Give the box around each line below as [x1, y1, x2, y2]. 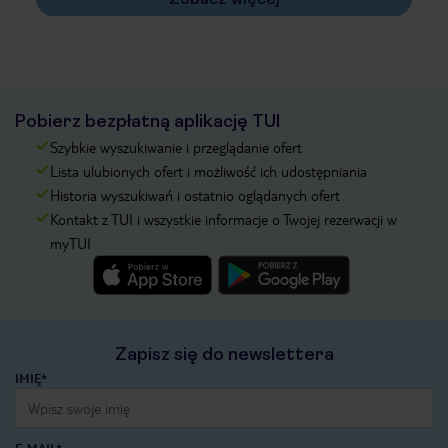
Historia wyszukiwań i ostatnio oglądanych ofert [50, 186, 340, 204]
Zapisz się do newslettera [114, 344, 334, 364]
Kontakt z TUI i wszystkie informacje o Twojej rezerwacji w [50, 210, 397, 228]
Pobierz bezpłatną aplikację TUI [15, 111, 280, 131]
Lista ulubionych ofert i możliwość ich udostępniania [50, 162, 367, 180]
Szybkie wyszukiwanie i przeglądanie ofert [50, 138, 302, 156]
